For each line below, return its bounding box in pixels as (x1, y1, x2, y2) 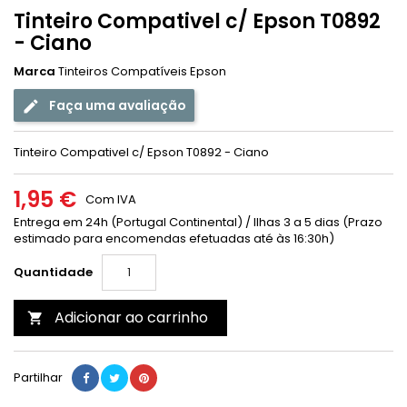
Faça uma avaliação (46, 95, 186, 114)
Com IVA (85, 191, 136, 208)
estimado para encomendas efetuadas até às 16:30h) (14, 230, 334, 247)
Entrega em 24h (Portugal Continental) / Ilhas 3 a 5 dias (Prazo (14, 213, 382, 231)
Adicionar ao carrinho (55, 307, 208, 328)
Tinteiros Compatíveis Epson (58, 63, 226, 80)
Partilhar (14, 369, 63, 386)
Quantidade (14, 263, 93, 281)
